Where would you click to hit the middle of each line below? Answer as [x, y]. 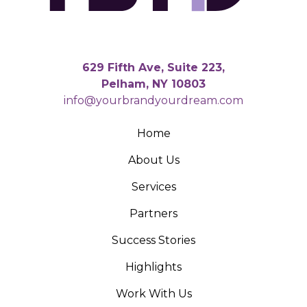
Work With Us [153, 293]
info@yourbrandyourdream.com [153, 100]
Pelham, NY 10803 [153, 84]
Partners [153, 213]
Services [153, 186]
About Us [153, 160]
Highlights [153, 267]
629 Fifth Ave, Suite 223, [153, 67]
